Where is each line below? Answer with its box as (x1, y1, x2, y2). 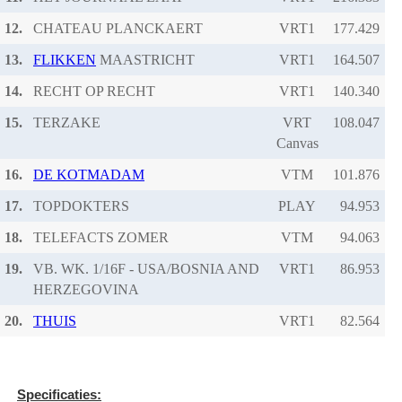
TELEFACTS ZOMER (33, 229, 169, 245)
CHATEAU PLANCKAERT (33, 20, 203, 36)
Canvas (275, 135, 319, 151)
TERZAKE (33, 114, 100, 130)
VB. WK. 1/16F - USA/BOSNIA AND (33, 260, 259, 276)
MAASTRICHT (96, 51, 195, 67)
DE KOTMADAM (33, 166, 144, 182)
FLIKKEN (33, 51, 96, 67)
